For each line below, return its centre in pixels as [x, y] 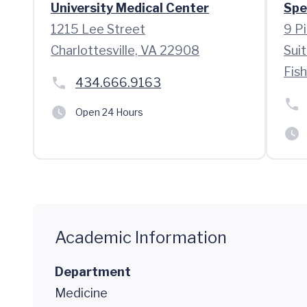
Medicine [81, 293]
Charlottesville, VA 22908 [125, 50]
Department [93, 272]
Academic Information [141, 237]
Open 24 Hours [109, 112]
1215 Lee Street [98, 29]
